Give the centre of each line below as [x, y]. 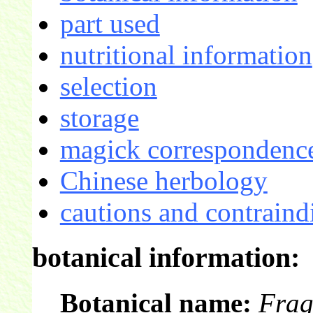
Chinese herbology [163, 181]
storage [99, 118]
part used [110, 24]
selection [108, 87]
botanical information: [166, 258]
